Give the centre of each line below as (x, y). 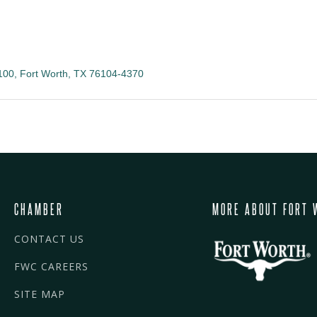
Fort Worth (44, 74)
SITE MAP (40, 294)
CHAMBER (39, 209)
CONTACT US (49, 239)
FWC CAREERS (51, 266)
